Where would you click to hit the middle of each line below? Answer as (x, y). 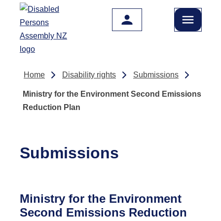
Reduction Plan (52, 107)
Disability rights (89, 75)
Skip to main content (46, 13)
